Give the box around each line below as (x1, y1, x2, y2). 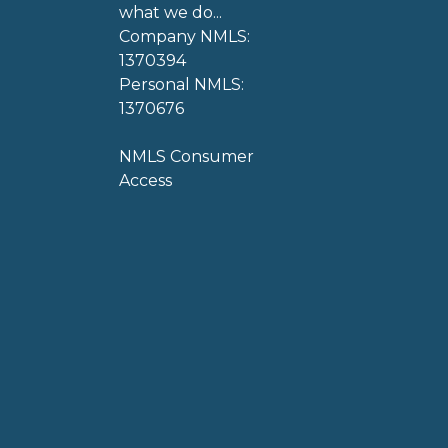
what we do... (119, 3, 222, 22)
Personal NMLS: (119, 75, 244, 94)
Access (119, 171, 172, 190)
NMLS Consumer (119, 147, 254, 166)
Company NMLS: (119, 27, 250, 46)
